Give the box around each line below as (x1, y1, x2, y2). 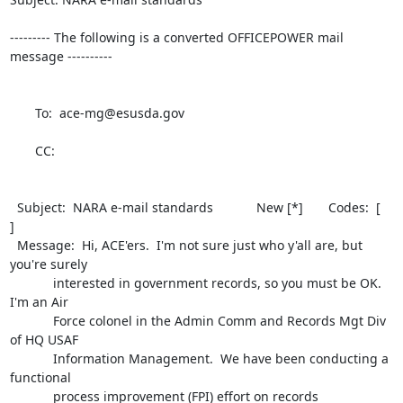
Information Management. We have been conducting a (9, 350, 53, 367)
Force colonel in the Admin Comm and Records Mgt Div (9, 312, 53, 329)
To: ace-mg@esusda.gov (9, 104, 35, 121)
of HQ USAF (9, 331, 93, 348)
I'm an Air (9, 293, 76, 310)
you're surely (9, 255, 94, 273)
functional (9, 369, 89, 386)
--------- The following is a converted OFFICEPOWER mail (9, 29, 344, 46)
